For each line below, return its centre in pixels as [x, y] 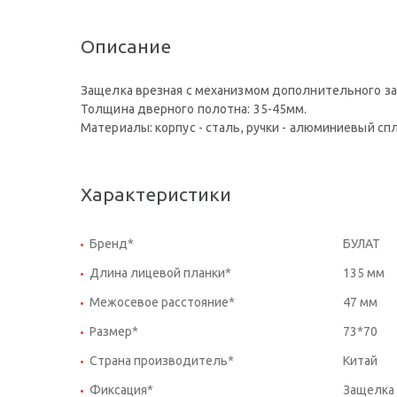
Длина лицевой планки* [160, 272]
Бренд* [112, 243]
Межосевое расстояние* [162, 302]
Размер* [114, 331]
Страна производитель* [162, 360]
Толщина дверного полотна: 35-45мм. [194, 109]
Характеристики [156, 194]
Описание [126, 46]
